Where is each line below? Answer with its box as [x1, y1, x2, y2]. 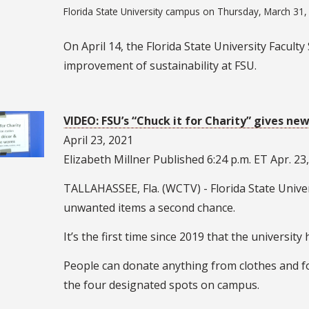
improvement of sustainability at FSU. [63, 57, 257, 73]
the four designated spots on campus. [63, 277, 259, 293]
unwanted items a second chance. [63, 200, 235, 216]
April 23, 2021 [63, 132, 133, 148]
